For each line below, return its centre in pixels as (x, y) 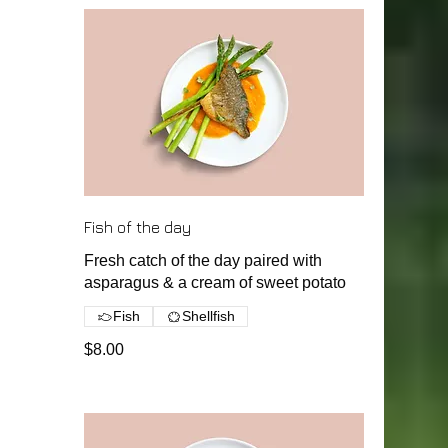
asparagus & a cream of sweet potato (215, 282)
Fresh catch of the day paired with (203, 260)
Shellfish (208, 316)
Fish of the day (137, 227)
